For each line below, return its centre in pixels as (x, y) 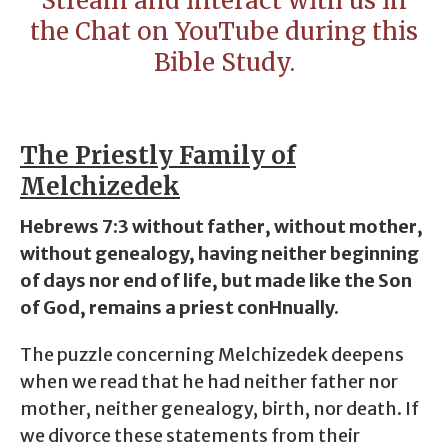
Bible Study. (224, 62)
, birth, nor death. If (336, 408)
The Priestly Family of (158, 155)
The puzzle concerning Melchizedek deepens (212, 354)
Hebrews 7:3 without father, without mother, (221, 226)
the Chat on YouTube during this (224, 31)
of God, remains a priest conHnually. (179, 307)
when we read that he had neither (165, 381)
